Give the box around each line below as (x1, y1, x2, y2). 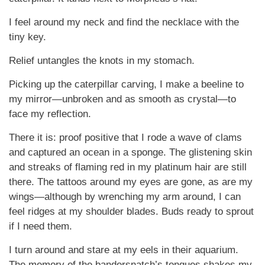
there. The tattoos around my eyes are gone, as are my (9, 176, 253, 188)
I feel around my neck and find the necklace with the (9, 17, 239, 28)
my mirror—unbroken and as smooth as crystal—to (9, 93, 236, 105)
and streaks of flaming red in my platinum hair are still (9, 161, 247, 173)
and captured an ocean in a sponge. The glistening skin (9, 147, 252, 158)
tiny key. (9, 31, 46, 43)
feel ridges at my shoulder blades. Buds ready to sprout (9, 206, 254, 217)
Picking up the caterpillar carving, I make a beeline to (9, 79, 244, 90)
